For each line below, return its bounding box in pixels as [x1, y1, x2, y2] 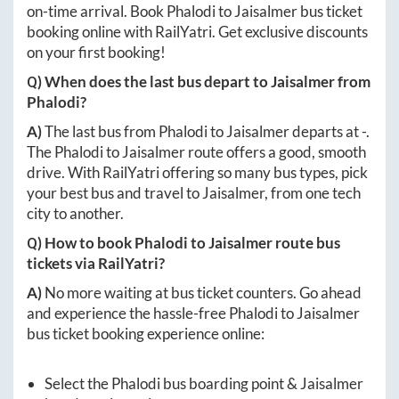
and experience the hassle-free [27, 303, 229, 322]
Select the [45, 373, 111, 393]
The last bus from [45, 121, 159, 141]
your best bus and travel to [27, 183, 202, 202]
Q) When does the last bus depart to [27, 71, 271, 91]
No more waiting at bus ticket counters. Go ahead [45, 282, 362, 302]
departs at [289, 121, 362, 141]
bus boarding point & [160, 373, 300, 393]
